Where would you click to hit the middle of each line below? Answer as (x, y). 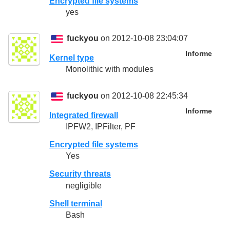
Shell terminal (76, 203)
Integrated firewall (84, 116)
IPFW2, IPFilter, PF (101, 127)
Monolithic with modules (110, 69)
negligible (84, 185)
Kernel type (72, 58)
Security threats (80, 174)
